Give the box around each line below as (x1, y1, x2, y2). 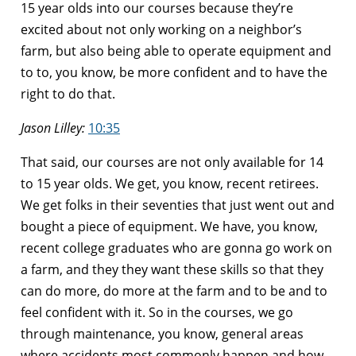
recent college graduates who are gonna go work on (21, 238, 332, 257)
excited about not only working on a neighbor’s (21, 20, 302, 38)
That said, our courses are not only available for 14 (21, 153, 323, 171)
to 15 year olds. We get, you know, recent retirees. (21, 174, 319, 192)
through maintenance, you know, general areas (21, 324, 304, 342)
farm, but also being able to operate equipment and (21, 41, 331, 60)
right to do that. (21, 84, 115, 103)
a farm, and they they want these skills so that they (21, 260, 323, 278)
